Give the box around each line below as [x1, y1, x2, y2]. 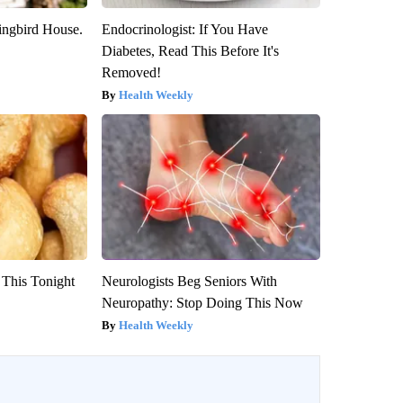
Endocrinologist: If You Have [101, 21, 268, 37]
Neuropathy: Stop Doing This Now [101, 294, 303, 310]
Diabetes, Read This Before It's [101, 42, 279, 58]
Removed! [101, 64, 161, 80]
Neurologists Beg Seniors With [101, 273, 277, 289]
